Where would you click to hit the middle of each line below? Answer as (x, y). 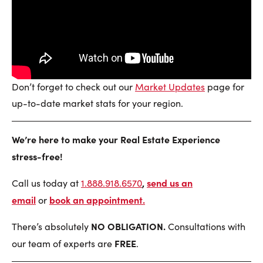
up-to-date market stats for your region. (97, 103)
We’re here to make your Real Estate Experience (116, 139)
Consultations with (205, 227)
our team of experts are (63, 244)
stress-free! (37, 156)
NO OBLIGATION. (128, 226)
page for (225, 87)
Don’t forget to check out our (73, 87)
